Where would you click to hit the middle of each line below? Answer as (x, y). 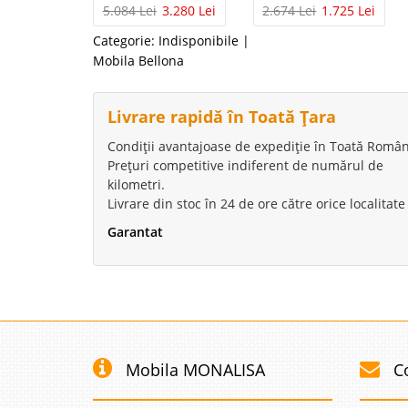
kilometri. (136, 184)
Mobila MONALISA (195, 369)
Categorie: (124, 40)
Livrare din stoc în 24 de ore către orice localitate (256, 203)
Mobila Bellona (138, 60)
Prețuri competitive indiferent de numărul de (245, 165)
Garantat (135, 231)
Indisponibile (199, 40)
